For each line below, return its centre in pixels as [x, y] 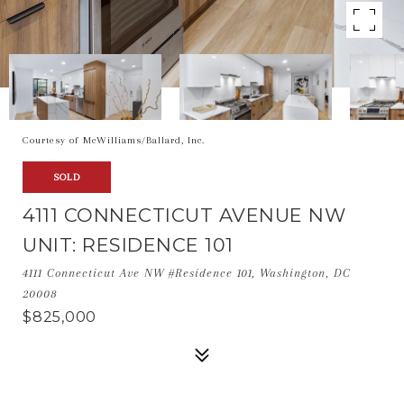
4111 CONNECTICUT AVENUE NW [184, 215]
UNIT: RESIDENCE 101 [128, 245]
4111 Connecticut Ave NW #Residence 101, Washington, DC [187, 273]
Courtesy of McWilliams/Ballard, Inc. [114, 140]
